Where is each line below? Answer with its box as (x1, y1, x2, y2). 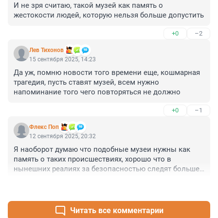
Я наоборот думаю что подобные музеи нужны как (14, 145, 190, 154)
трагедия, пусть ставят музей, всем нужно (14, 78, 159, 87)
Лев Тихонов (29, 47, 64, 54)
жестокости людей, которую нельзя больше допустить (14, 11, 204, 20)
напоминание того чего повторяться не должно (14, 88, 181, 97)
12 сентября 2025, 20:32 (29, 133, 96, 140)
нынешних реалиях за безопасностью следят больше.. (14, 164, 203, 174)
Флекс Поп (29, 124, 59, 131)
